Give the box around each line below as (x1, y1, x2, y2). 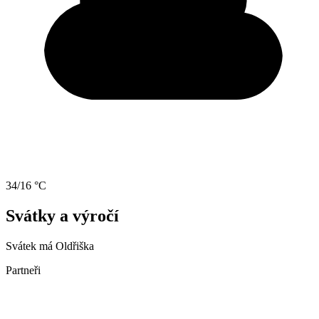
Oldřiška (56, 240, 94, 253)
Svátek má (6, 240, 56, 253)
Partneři (6, 264, 41, 277)
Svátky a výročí (6, 206, 119, 226)
